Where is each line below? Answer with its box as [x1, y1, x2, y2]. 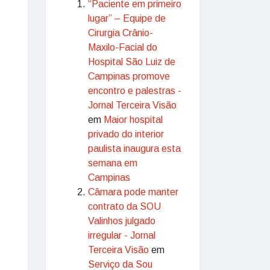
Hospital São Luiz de [88, 57, 175, 67]
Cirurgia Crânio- [88, 28, 153, 38]
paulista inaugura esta [88, 143, 181, 154]
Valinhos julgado [88, 216, 155, 226]
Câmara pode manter [88, 187, 178, 197]
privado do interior [88, 129, 164, 139]
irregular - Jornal [88, 230, 155, 240]
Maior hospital [104, 115, 163, 125]
